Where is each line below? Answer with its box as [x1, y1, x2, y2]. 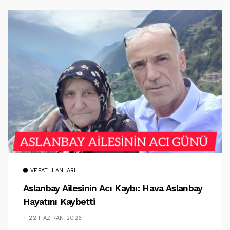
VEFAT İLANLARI [30, 167, 76, 174]
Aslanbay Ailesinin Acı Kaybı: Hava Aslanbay [23, 182, 203, 194]
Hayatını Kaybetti [23, 196, 95, 207]
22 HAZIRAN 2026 [29, 214, 82, 221]
